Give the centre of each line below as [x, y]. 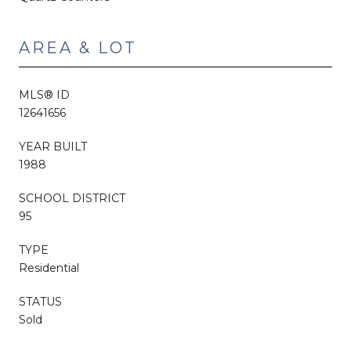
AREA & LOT [78, 47]
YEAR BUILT [53, 146]
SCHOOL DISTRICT [72, 198]
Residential [49, 268]
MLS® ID [44, 94]
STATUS [40, 301]
